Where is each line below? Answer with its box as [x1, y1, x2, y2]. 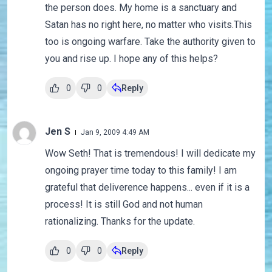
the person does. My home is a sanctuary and [44, 2, 237, 14]
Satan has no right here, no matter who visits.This [44, 19, 252, 31]
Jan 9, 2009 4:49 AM [80, 128, 149, 137]
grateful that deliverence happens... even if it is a [44, 182, 250, 194]
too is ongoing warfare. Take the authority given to [44, 36, 256, 48]
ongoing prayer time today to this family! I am [44, 165, 237, 177]
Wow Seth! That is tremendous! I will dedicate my [44, 148, 256, 160]
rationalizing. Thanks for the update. [44, 216, 195, 228]
